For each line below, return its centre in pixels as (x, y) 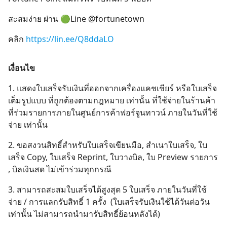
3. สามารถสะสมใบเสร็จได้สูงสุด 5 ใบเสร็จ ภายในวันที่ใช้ (107, 190)
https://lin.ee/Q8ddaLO (71, 39)
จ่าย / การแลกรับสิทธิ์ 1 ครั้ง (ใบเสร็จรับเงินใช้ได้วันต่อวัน (109, 202)
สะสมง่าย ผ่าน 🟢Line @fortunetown (77, 19)
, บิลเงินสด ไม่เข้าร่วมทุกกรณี (60, 169)
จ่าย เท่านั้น (29, 125)
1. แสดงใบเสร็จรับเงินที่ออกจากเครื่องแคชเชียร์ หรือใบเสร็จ (112, 88)
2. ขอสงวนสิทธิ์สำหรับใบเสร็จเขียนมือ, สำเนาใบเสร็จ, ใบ (108, 145)
